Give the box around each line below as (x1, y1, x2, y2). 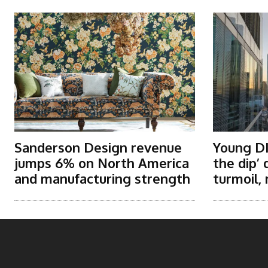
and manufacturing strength (14, 170, 190, 187)
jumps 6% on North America (14, 154, 189, 172)
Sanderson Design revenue (14, 139, 182, 156)
